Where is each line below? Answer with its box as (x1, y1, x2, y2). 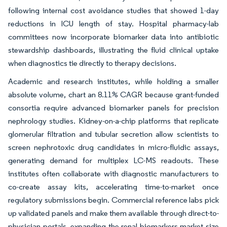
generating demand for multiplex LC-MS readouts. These (8, 156, 219, 166)
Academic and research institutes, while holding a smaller (8, 77, 219, 87)
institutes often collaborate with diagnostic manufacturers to (8, 169, 219, 179)
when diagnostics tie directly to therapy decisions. (8, 58, 176, 68)
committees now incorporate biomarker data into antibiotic (8, 32, 219, 42)
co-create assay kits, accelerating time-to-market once (8, 182, 219, 192)
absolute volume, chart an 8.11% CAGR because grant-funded (8, 90, 219, 100)
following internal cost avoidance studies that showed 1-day (8, 6, 219, 16)
